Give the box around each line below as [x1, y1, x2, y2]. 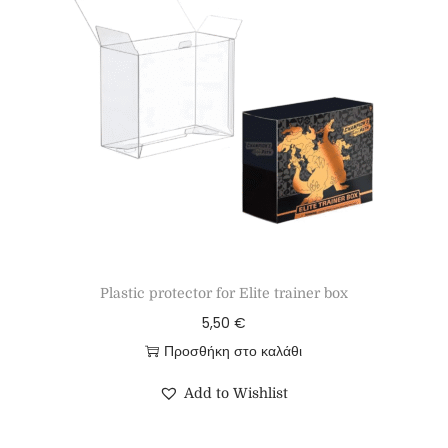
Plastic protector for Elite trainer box [99, 285, 348, 301]
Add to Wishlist [184, 385, 289, 401]
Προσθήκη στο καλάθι [164, 343, 303, 359]
